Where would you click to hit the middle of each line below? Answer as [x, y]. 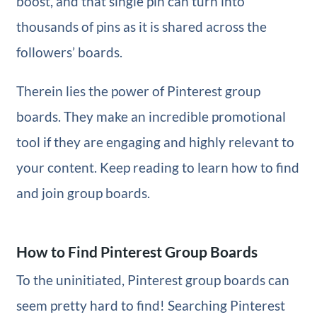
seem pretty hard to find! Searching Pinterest [150, 306]
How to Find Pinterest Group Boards [137, 252]
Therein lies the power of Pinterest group [138, 91]
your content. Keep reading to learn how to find [157, 168]
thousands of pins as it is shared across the [141, 27]
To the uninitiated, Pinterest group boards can [152, 280]
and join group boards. [83, 193]
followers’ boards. [69, 52]
